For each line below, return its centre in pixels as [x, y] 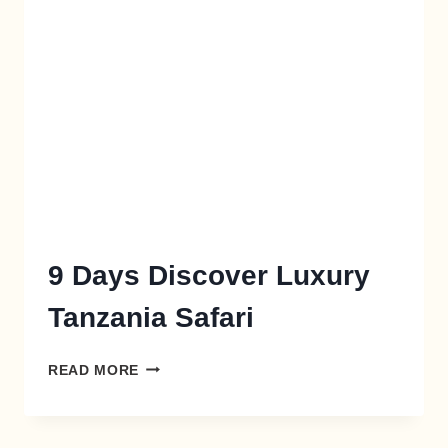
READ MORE [94, 370]
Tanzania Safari [151, 317]
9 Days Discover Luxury [209, 275]
